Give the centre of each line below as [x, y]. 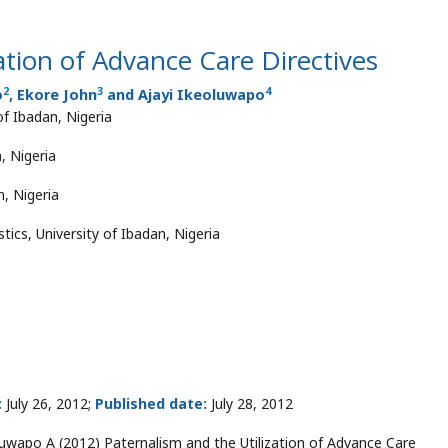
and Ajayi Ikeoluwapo [184, 94]
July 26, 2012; [48, 403]
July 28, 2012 [250, 403]
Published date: [151, 403]
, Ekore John [53, 94]
